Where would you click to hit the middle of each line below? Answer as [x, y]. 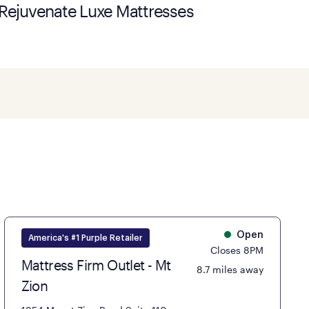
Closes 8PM [237, 250]
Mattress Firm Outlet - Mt [96, 265]
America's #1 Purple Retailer [85, 238]
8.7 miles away [230, 269]
